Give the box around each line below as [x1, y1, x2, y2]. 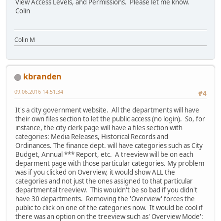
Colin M [14, 36, 35, 44]
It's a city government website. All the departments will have [15, 106, 199, 115]
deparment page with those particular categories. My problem [15, 159, 204, 168]
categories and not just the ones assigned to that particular [15, 177, 193, 186]
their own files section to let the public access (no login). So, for [15, 114, 205, 124]
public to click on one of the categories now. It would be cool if [15, 203, 203, 213]
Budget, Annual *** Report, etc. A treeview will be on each [15, 150, 193, 159]
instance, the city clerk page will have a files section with [15, 123, 183, 133]
